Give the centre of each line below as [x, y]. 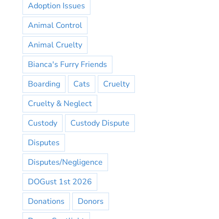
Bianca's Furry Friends [67, 65]
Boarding [44, 84]
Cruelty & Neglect [60, 104]
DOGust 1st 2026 [60, 182]
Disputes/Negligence [65, 162]
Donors [91, 201]
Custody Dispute [100, 123]
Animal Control [55, 25]
